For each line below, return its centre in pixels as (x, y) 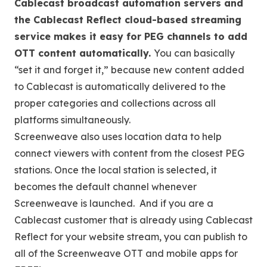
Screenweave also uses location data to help (118, 136)
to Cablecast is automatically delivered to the (120, 86)
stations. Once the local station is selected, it (116, 170)
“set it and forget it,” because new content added (129, 70)
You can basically (194, 53)
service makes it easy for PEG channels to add (131, 36)
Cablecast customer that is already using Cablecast (133, 220)
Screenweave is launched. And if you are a (114, 203)
